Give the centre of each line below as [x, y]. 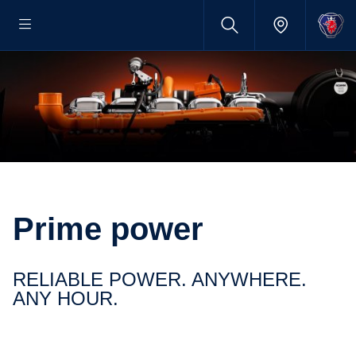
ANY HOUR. [66, 298]
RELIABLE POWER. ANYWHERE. [19, 279]
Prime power [119, 229]
